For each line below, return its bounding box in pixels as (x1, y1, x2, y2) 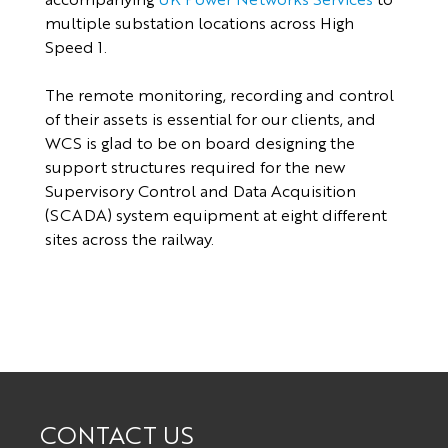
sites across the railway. (44, 227, 226, 249)
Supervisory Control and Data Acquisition (44, 179, 356, 201)
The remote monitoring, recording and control (44, 83, 394, 105)
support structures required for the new (44, 155, 345, 177)
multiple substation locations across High (44, 11, 354, 33)
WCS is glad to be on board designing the (44, 131, 355, 153)
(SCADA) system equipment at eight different (44, 203, 387, 225)
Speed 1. (44, 35, 107, 57)
